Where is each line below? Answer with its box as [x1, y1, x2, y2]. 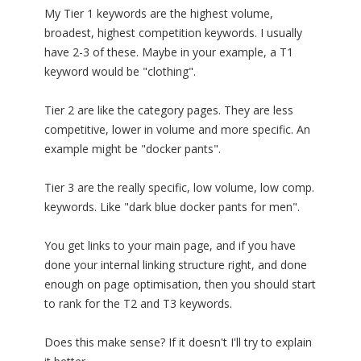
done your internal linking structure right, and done [44, 257, 307, 273]
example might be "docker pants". [44, 141, 221, 157]
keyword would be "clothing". [44, 64, 196, 80]
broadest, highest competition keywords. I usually [44, 25, 302, 41]
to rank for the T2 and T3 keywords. [44, 296, 232, 312]
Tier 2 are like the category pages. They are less [44, 102, 293, 118]
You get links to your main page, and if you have [44, 238, 296, 254]
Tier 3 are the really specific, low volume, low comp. [44, 180, 314, 196]
